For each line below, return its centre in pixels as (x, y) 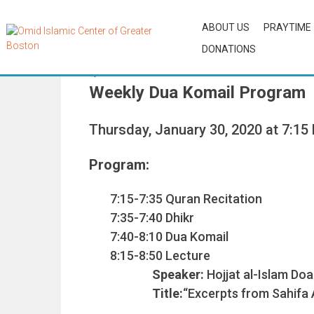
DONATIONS (228, 49)
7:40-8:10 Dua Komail (169, 237)
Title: (168, 293)
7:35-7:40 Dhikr (152, 218)
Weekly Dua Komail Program (197, 93)
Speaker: (179, 274)
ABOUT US (225, 27)
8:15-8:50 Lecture (160, 255)
